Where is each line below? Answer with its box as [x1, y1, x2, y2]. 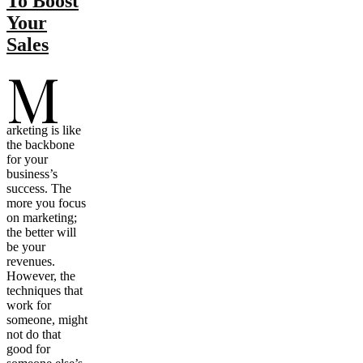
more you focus [6, 195, 86, 210]
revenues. [6, 254, 55, 268]
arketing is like [6, 122, 81, 137]
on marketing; [6, 210, 77, 224]
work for [6, 297, 51, 312]
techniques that [6, 283, 83, 297]
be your [6, 239, 45, 254]
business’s [6, 166, 58, 181]
